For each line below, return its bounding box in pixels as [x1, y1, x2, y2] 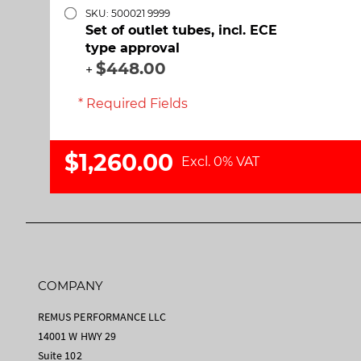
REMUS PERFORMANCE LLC [38, 309, 167, 324]
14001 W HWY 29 [38, 328, 116, 343]
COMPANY [38, 277, 104, 293]
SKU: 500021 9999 [85, 6, 170, 19]
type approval [85, 39, 180, 56]
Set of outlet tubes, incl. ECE [85, 22, 277, 38]
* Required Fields [78, 95, 188, 111]
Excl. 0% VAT [181, 153, 259, 169]
